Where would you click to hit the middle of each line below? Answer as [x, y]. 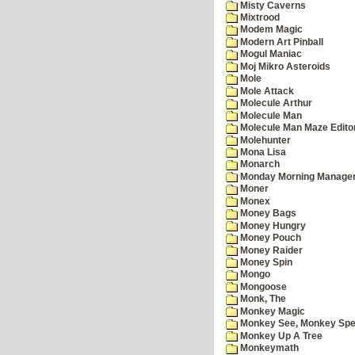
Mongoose [262, 286]
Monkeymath [268, 348]
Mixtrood [259, 17]
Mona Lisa [262, 152]
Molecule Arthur [275, 103]
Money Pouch [269, 238]
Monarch [259, 164]
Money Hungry [272, 225]
